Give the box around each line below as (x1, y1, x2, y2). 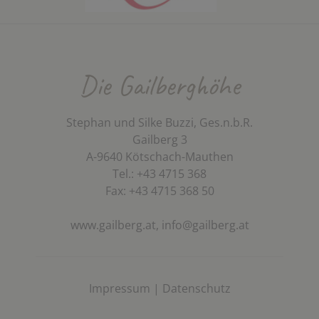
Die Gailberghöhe (79, 67, 240, 103)
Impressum (88, 280, 150, 296)
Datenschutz (162, 280, 231, 296)
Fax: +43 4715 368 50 (105, 182, 214, 199)
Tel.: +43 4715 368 (113, 165, 206, 182)
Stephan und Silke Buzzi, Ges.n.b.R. (66, 114, 253, 130)
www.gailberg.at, (70, 216, 162, 233)
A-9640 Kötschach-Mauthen (85, 148, 234, 164)
